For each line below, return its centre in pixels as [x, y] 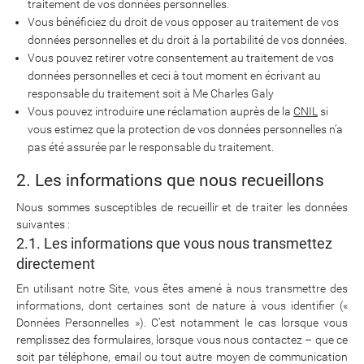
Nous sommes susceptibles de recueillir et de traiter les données [182, 208]
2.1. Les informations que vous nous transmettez [174, 244]
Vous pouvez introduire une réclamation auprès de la [160, 112]
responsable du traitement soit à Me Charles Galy [151, 94]
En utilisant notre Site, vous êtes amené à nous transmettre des [182, 289]
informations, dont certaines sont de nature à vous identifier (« [182, 306]
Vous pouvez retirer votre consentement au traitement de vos [181, 58]
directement [56, 264]
